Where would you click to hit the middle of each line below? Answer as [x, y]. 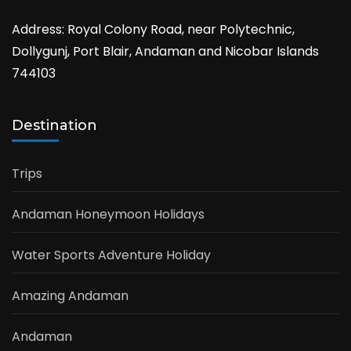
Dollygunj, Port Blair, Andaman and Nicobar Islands [165, 51]
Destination [54, 125]
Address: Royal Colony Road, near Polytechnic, [153, 29]
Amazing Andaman [70, 295]
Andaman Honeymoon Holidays [108, 214]
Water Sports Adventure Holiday [111, 255]
